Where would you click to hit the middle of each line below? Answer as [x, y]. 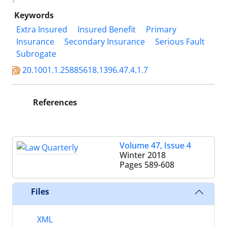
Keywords [34, 15]
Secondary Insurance [105, 41]
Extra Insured [42, 29]
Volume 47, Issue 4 [155, 145]
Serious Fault [180, 41]
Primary [161, 29]
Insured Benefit [107, 29]
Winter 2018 [143, 155]
